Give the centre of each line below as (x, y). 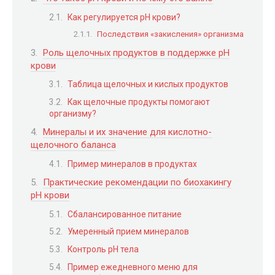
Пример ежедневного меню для (133, 267)
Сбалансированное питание (125, 214)
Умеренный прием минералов (128, 232)
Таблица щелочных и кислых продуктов (148, 84)
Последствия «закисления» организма (170, 34)
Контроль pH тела (103, 250)
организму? (73, 113)
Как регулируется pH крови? (124, 17)
